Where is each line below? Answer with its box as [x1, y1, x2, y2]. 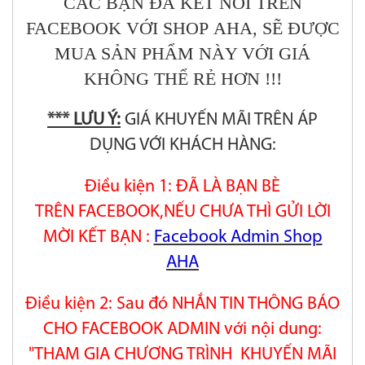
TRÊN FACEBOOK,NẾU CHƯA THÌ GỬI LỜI [34, 203, 331, 222]
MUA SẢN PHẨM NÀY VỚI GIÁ [55, 43, 310, 64]
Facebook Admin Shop [153, 228, 323, 248]
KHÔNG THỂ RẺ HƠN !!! [83, 68, 282, 90]
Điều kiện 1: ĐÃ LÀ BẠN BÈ [85, 178, 280, 197]
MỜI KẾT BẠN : [42, 228, 154, 248]
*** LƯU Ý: [47, 111, 121, 130]
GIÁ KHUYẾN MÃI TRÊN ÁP [121, 111, 318, 130]
